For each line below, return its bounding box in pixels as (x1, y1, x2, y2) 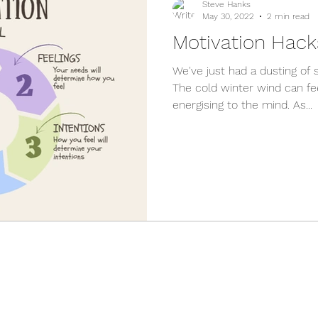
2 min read (267, 11, 309, 21)
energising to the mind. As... (172, 98, 312, 111)
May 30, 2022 (202, 11, 254, 21)
